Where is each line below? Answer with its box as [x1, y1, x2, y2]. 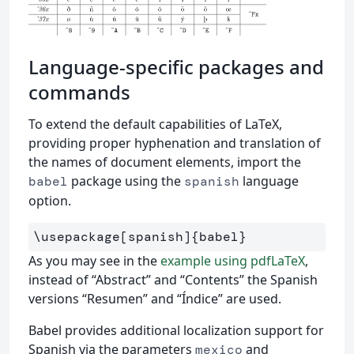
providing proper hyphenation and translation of [28, 134, 321, 152]
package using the [68, 171, 184, 190]
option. [28, 191, 71, 209]
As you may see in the [28, 251, 160, 269]
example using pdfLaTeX [160, 251, 305, 269]
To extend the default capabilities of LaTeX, [28, 115, 282, 133]
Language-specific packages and [28, 53, 324, 80]
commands [28, 78, 130, 105]
